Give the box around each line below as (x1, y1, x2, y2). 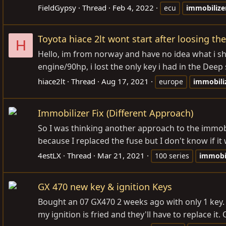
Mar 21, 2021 (97, 150, 145, 160)
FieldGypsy (38, 3, 76, 13)
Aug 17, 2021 (101, 76, 149, 87)
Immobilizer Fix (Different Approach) (38, 106, 193, 119)
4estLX (38, 150, 61, 160)
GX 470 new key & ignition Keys (38, 180, 172, 193)
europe (159, 77, 183, 87)
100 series (155, 150, 189, 160)
